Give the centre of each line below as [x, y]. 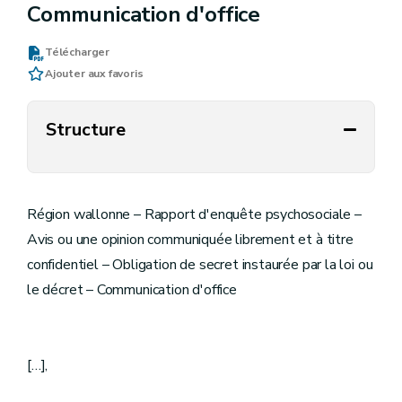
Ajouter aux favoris [94, 74]
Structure [86, 129]
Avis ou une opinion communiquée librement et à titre [190, 240]
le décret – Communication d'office [132, 290]
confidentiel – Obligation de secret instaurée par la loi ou [200, 265]
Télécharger [78, 52]
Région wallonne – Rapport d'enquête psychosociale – [194, 214]
